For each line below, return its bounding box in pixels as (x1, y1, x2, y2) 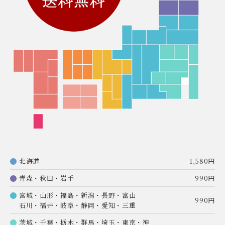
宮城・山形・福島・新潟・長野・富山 (19, 190, 136, 200)
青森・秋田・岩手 (19, 173, 74, 183)
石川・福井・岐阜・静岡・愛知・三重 (19, 200, 136, 210)
